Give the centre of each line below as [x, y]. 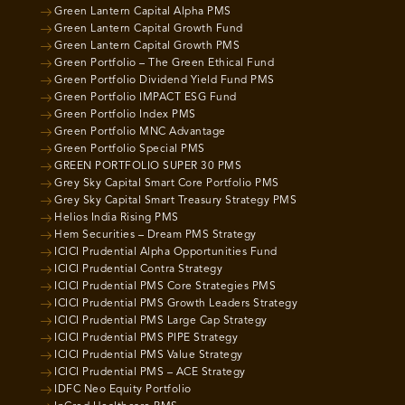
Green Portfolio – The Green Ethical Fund [164, 63]
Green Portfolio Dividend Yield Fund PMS [165, 80]
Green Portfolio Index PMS [125, 114]
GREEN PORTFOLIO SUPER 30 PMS [148, 166]
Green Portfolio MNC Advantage [140, 132]
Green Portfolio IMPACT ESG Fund [146, 97]
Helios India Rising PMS [117, 217]
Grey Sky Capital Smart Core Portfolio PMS [167, 183]
